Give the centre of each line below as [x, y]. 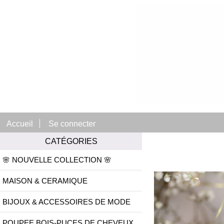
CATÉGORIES [71, 141]
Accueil [20, 123]
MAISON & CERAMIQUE [45, 181]
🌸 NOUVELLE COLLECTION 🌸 [57, 160]
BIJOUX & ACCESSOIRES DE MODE [66, 202]
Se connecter [72, 123]
